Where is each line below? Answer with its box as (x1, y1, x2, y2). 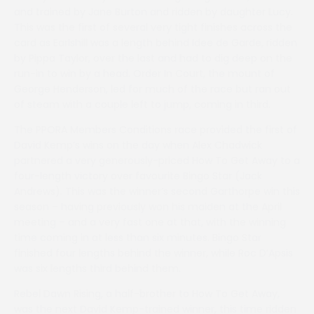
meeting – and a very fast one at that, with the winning (14, 215, 286, 229)
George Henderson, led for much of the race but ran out (14, 82, 291, 96)
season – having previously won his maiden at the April (14, 200, 282, 214)
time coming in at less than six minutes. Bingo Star (14, 231, 261, 245)
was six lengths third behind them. (14, 261, 181, 275)
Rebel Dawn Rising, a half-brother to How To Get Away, (14, 287, 280, 301)
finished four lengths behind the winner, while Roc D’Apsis (14, 246, 293, 260)
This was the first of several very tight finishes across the (14, 20, 292, 34)
